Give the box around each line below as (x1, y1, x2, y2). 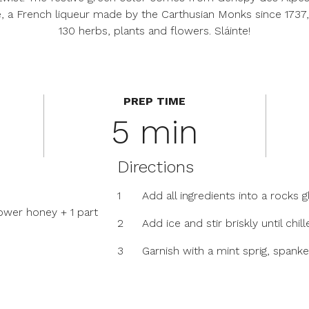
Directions (117, 157, 195, 177)
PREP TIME (123, 94, 186, 108)
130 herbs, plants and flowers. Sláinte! (59, 24, 250, 37)
